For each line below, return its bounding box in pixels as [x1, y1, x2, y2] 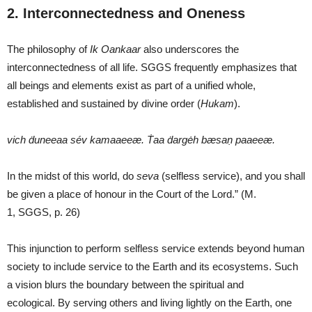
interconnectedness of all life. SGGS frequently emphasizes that [7, 61, 297, 73]
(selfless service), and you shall [159, 169, 305, 182]
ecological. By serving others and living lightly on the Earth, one [7, 296, 292, 309]
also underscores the [141, 42, 239, 55]
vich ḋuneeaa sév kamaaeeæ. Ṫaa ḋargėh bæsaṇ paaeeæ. [7, 133, 275, 146]
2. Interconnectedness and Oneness [7, 5, 245, 21]
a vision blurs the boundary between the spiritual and [7, 278, 244, 290]
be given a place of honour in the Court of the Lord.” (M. [7, 187, 256, 200]
